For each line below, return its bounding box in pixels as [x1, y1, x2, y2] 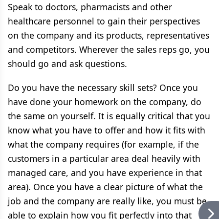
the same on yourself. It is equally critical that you [8, 110, 210, 122]
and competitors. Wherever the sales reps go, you [8, 44, 210, 55]
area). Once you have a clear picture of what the [8, 181, 203, 193]
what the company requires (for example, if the [8, 138, 199, 150]
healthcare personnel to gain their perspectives [8, 15, 200, 27]
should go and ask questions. [8, 58, 127, 69]
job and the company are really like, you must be [8, 195, 207, 207]
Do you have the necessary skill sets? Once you [8, 82, 198, 93]
